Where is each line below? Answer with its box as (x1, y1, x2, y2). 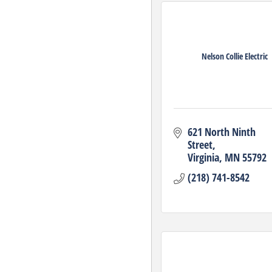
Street (187, 137, 212, 152)
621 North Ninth (187, 124, 256, 139)
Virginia (187, 150, 219, 165)
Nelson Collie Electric (202, 50, 268, 62)
